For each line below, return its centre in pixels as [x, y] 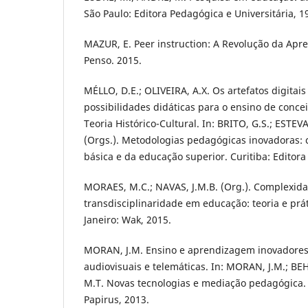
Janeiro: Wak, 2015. [128, 220]
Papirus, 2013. [117, 300]
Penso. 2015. [113, 60]
